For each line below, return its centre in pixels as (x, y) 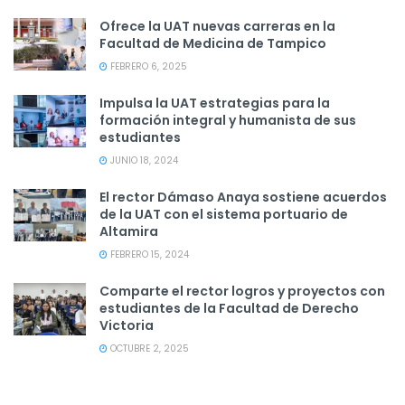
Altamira (129, 232)
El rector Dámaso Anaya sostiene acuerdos (243, 198)
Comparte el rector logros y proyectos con (242, 292)
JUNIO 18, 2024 (143, 161)
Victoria (127, 326)
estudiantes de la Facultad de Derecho (229, 309)
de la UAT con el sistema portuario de (224, 215)
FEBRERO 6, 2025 (147, 67)
